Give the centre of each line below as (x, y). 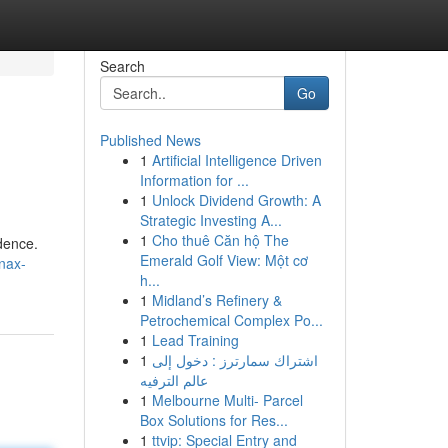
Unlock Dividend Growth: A (236, 200)
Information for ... (194, 180)
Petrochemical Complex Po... (231, 320)
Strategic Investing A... (210, 220)
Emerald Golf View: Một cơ (223, 260)
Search (122, 66)
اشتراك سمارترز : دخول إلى (234, 360)
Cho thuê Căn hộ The (220, 240)
